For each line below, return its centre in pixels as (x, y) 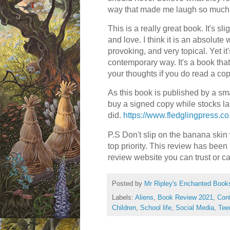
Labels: (123, 198)
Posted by (128, 184)
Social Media (195, 208)
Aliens (144, 198)
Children (124, 208)
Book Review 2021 (185, 198)
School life (156, 208)
